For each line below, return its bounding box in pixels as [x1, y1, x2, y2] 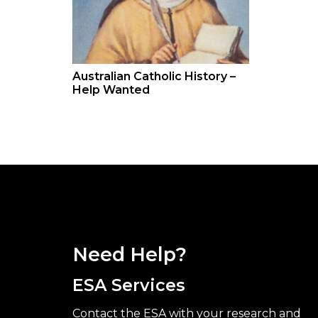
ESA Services [72, 275, 185, 296]
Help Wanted [72, 83, 150, 97]
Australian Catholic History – [72, 70, 236, 83]
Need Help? [72, 243, 187, 267]
